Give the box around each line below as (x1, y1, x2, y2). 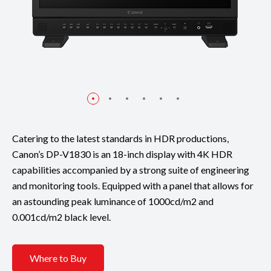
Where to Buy (30, 252, 87, 264)
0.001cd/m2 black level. (12, 211, 111, 223)
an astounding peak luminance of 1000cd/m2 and (12, 195, 214, 207)
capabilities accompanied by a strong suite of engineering (12, 163, 249, 175)
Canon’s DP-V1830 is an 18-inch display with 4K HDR (12, 148, 232, 160)
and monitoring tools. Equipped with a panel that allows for (12, 179, 253, 191)
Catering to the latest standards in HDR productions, (12, 132, 229, 144)
